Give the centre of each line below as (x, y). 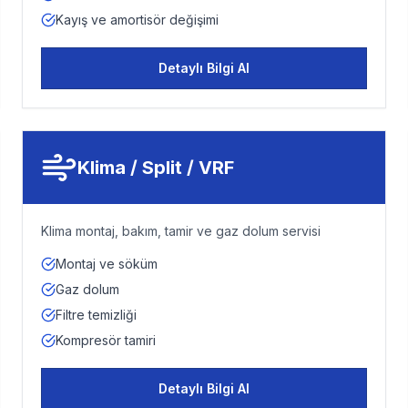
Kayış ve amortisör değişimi (137, 20)
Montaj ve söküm (107, 264)
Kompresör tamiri (106, 340)
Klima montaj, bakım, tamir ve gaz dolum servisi (181, 231)
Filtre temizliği (96, 315)
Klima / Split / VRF (156, 168)
